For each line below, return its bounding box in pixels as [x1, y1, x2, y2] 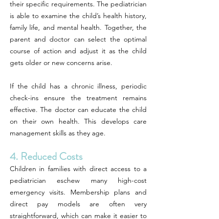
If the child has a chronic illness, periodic [10, 82, 147, 90]
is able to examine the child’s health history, [10, 11, 147, 20]
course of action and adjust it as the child [10, 46, 147, 55]
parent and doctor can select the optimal [10, 35, 147, 44]
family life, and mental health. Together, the [10, 23, 147, 32]
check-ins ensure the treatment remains [10, 93, 147, 102]
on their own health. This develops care [10, 117, 147, 126]
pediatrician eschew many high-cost [10, 176, 147, 185]
